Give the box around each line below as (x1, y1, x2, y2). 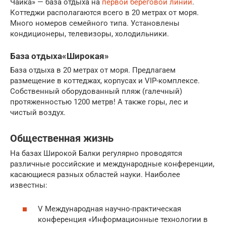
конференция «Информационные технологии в (38, 214, 208, 224)
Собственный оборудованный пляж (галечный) (10, 87, 182, 96)
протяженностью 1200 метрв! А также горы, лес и (10, 97, 188, 107)
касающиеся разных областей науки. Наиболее (10, 170, 180, 180)
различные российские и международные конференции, (10, 159, 214, 169)
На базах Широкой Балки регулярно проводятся (10, 149, 182, 158)
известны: (10, 181, 47, 190)
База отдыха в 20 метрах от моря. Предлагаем (10, 66, 176, 75)
